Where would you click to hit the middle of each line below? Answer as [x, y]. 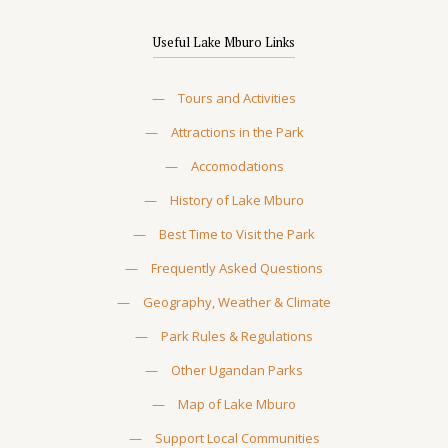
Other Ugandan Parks [237, 370]
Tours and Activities [237, 98]
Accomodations [237, 166]
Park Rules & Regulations [237, 336]
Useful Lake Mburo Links [224, 42]
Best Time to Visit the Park [237, 234]
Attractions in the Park [237, 132]
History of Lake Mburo [237, 200]
